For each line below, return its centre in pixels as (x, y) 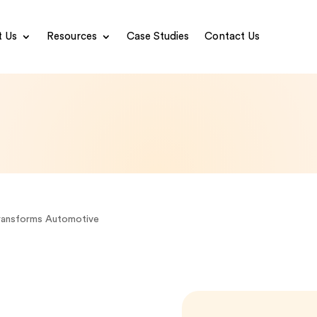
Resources (72, 36)
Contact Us (232, 36)
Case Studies (158, 36)
